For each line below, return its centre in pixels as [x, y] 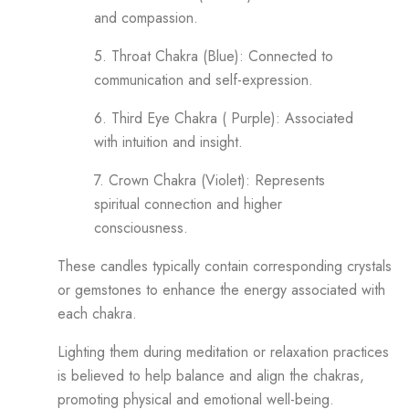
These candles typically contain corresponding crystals [225, 266]
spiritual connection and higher [188, 204]
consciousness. [141, 227]
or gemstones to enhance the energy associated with [221, 289]
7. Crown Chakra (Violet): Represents [210, 180]
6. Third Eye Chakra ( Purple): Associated [224, 118]
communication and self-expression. [204, 79]
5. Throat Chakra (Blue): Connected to [214, 56]
